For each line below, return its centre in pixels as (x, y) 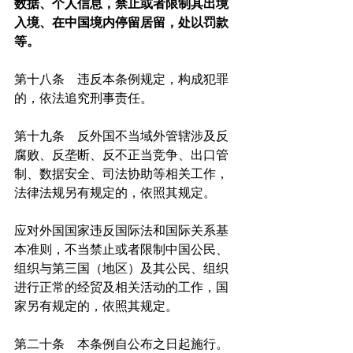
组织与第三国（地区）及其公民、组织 (121, 269)
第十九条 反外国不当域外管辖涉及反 (121, 136)
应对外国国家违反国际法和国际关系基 (121, 231)
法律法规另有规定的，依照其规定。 (115, 193)
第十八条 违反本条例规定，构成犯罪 (121, 80)
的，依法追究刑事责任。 (84, 98)
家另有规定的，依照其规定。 (96, 307)
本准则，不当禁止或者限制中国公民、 (121, 250)
